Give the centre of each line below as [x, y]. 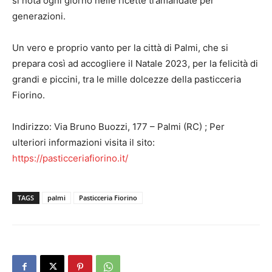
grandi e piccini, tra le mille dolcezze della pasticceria [127, 79]
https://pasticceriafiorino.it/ [70, 158]
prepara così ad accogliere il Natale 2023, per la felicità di [135, 63]
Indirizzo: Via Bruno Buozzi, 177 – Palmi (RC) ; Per [118, 126]
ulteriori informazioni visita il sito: [83, 142]
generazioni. [39, 16]
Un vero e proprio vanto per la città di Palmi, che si [120, 47]
